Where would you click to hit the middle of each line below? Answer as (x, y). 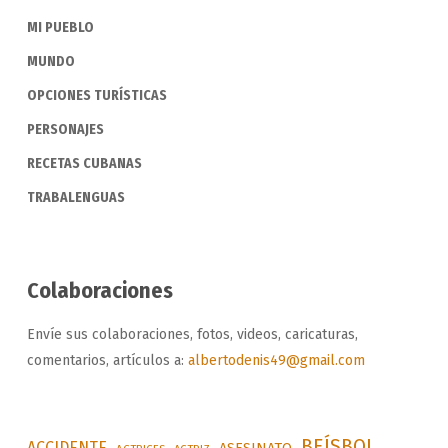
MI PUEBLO (60, 28)
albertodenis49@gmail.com (276, 361)
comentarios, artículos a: (107, 361)
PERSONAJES (65, 130)
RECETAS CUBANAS (84, 164)
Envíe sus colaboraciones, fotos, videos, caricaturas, (192, 335)
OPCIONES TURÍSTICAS (96, 96)
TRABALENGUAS (75, 198)
